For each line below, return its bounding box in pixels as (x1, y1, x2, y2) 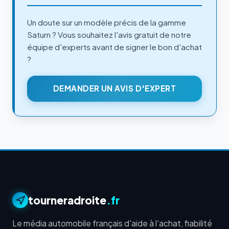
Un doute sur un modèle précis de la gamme (27, 17, 186, 27)
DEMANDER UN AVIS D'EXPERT (53, 83, 176, 94)
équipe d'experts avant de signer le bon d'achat (27, 41, 202, 52)
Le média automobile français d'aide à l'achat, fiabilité (12, 218, 212, 228)
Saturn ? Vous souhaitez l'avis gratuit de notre (27, 29, 191, 39)
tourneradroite (28, 193, 107, 207)
